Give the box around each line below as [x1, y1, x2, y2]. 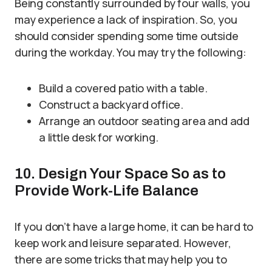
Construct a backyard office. [39, 97, 183, 112]
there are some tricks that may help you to [15, 252, 227, 267]
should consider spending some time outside [15, 29, 239, 43]
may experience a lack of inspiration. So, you [15, 12, 237, 27]
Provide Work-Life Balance [15, 183, 199, 199]
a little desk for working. [39, 130, 158, 144]
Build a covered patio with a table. [39, 81, 208, 95]
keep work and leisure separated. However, [15, 236, 231, 250]
